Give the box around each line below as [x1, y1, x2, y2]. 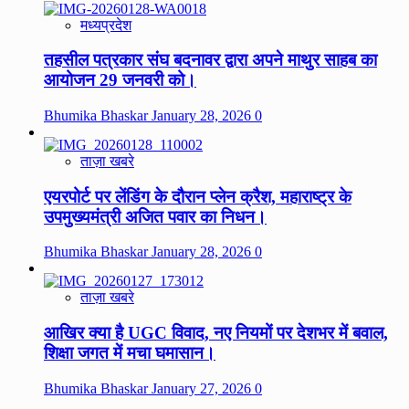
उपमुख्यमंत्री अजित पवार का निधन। [44, 206, 267, 226]
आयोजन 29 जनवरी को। [44, 70, 196, 90]
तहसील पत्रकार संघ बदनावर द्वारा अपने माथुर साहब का [44, 50, 377, 70]
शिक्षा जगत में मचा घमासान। [44, 343, 215, 363]
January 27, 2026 [152, 380, 255, 396]
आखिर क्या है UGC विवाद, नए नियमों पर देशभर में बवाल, [44, 323, 388, 343]
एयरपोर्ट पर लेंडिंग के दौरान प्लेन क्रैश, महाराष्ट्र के [44, 186, 351, 206]
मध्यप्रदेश [80, 16, 131, 33]
